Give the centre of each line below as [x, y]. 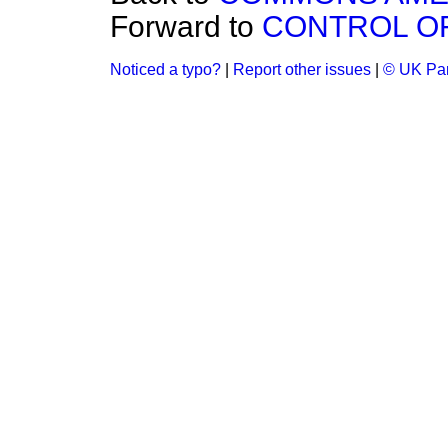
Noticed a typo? [165, 69]
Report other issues [302, 69]
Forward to [186, 26]
